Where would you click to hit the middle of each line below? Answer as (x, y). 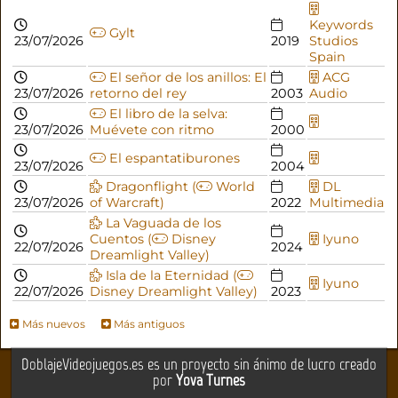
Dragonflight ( (149, 186)
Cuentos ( (120, 239)
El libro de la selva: (166, 113)
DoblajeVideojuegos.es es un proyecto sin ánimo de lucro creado (199, 364)
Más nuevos (53, 323)
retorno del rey (138, 93)
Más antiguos (148, 323)
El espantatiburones (172, 158)
